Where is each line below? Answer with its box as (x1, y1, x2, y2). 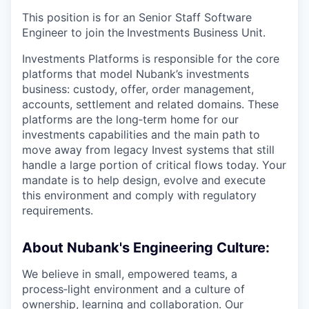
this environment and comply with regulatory (22, 188, 257, 202)
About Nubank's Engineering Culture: (22, 239, 270, 256)
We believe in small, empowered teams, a (22, 267, 237, 281)
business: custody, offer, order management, (22, 82, 254, 96)
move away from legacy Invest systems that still (22, 143, 275, 157)
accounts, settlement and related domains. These (22, 97, 279, 111)
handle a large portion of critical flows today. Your (22, 158, 286, 172)
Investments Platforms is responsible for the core (22, 52, 279, 66)
